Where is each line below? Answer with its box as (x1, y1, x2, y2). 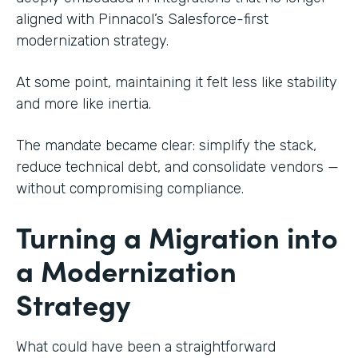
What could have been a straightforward (16, 337, 276, 356)
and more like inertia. (16, 94, 151, 113)
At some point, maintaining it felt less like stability (16, 73, 337, 91)
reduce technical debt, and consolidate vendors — (16, 157, 339, 176)
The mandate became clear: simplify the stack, (16, 136, 316, 154)
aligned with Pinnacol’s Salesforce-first (16, 10, 268, 28)
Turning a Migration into (16, 215, 338, 257)
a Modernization (16, 249, 237, 290)
